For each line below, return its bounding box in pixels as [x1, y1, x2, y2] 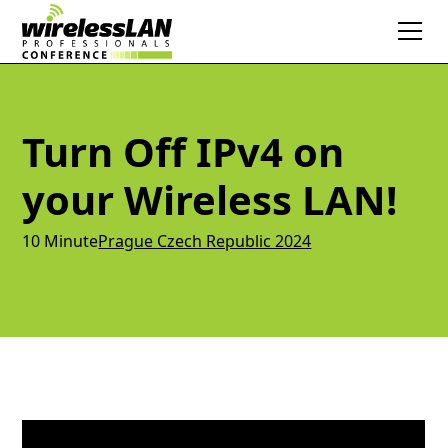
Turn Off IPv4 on [22, 124, 345, 179]
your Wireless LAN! [22, 172, 398, 227]
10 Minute [22, 229, 99, 252]
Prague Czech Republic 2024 [98, 229, 312, 252]
